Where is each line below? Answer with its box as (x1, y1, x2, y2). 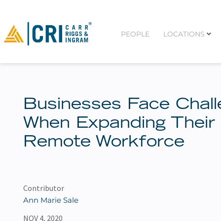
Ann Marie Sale (23, 195, 78, 205)
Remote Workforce (23, 135, 184, 151)
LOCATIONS (163, 29, 205, 38)
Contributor (23, 183, 64, 193)
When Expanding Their (23, 116, 215, 132)
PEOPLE (120, 29, 149, 38)
